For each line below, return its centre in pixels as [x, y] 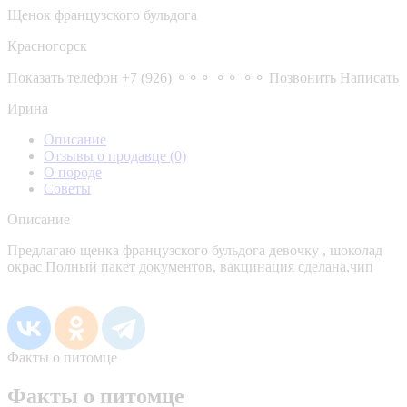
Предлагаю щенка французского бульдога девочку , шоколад [195, 250]
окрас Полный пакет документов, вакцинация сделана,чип [190, 266]
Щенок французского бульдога [102, 15]
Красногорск [47, 45]
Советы [67, 188]
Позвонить [303, 77]
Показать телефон [63, 77]
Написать [369, 77]
